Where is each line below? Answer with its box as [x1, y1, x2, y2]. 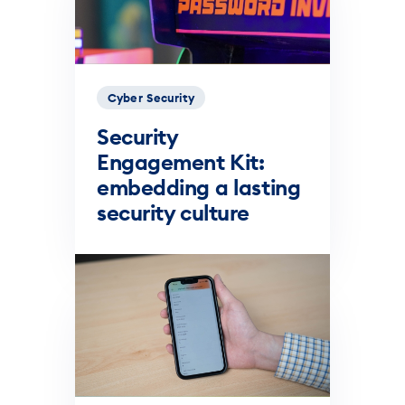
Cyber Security [108, 89, 195, 105]
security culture [97, 198, 250, 226]
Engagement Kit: [97, 147, 265, 175]
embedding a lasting [97, 173, 301, 201]
